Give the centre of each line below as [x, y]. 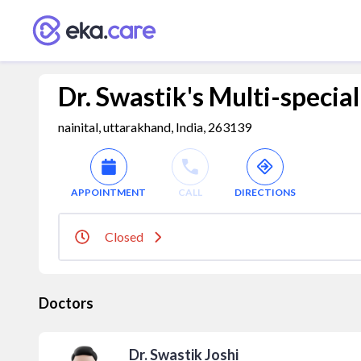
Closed [124, 237]
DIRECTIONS [265, 192]
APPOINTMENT [108, 192]
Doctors [66, 303]
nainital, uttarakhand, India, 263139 [155, 127]
